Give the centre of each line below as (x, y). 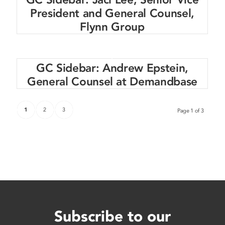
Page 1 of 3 (191, 111)
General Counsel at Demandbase (112, 82)
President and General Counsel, (112, 14)
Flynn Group (112, 27)
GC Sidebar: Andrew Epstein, (112, 68)
